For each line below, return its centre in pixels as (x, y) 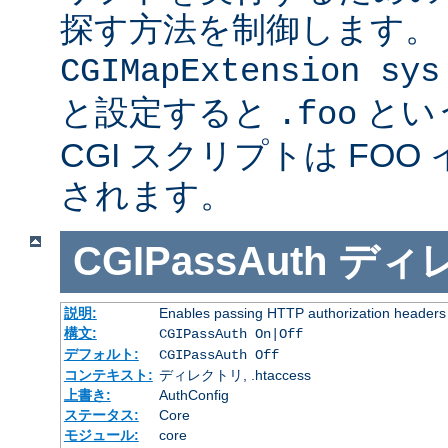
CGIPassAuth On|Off (230, 333)
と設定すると (168, 112)
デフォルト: (101, 353)
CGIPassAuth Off (218, 354)
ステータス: (101, 414)
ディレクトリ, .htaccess (234, 374)
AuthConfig (193, 394)
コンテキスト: (108, 374)
